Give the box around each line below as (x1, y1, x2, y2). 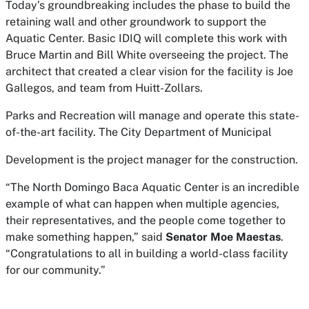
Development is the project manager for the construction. (6, 152, 298, 166)
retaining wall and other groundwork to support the (6, 14, 266, 28)
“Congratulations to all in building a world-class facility (6, 246, 288, 260)
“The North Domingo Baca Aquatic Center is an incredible (6, 180, 299, 194)
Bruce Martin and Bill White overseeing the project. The (6, 48, 288, 61)
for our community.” (6, 263, 106, 277)
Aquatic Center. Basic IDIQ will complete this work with (6, 31, 287, 45)
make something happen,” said (6, 230, 166, 243)
